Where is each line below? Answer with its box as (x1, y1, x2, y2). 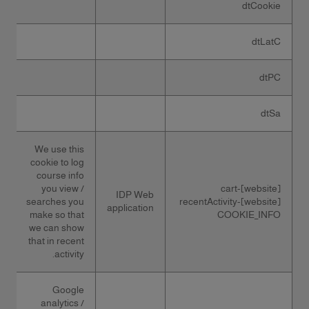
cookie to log (30, 157, 84, 168)
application (107, 202, 154, 213)
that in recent (28, 235, 84, 246)
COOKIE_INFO (217, 209, 281, 220)
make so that (30, 209, 84, 220)
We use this (34, 143, 84, 154)
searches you (26, 196, 84, 207)
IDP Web (116, 189, 154, 200)
